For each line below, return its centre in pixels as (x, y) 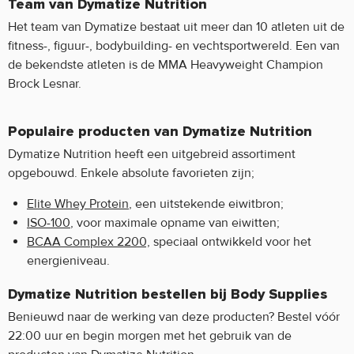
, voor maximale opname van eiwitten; (175, 223)
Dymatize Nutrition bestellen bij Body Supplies (168, 295)
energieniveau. (68, 261)
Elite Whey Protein (78, 204)
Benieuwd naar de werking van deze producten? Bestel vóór (174, 317)
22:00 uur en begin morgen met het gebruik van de (150, 336)
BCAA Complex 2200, (88, 242)
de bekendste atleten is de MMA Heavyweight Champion (166, 65)
